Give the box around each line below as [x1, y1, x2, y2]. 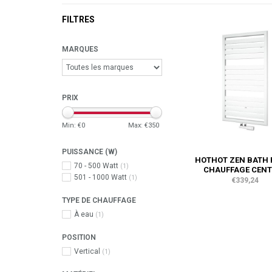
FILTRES [62, 15, 95, 24]
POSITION [62, 233, 96, 242]
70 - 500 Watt [74, 161, 120, 170]
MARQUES [62, 45, 98, 53]
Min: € [62, 121, 81, 129]
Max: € [128, 121, 148, 129]
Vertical [74, 247, 102, 256]
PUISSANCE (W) [62, 148, 117, 156]
